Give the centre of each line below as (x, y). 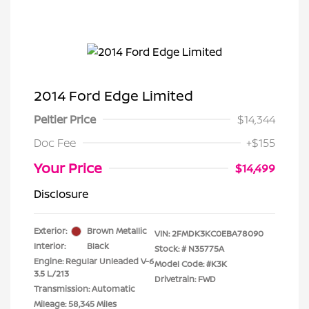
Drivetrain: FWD (185, 279)
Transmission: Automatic (84, 289)
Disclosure (61, 194)
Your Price (68, 168)
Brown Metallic (117, 231)
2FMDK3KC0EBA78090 (218, 233)
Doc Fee (55, 143)
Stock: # (170, 249)
